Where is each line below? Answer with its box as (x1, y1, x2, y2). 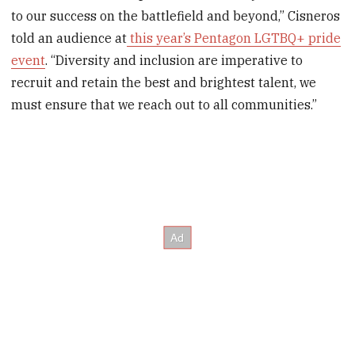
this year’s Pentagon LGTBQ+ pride (127, 30, 342, 47)
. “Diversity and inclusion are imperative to (45, 52, 303, 69)
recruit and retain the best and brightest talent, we (11, 74, 317, 91)
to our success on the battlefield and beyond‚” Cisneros (11, 8, 341, 25)
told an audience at (11, 30, 128, 47)
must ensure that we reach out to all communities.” (11, 97, 318, 113)
